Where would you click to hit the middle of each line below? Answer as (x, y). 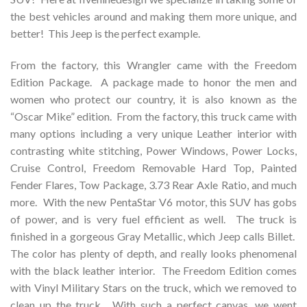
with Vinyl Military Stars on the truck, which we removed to (153, 287)
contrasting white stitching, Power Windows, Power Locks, (153, 150)
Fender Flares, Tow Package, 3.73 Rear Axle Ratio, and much (153, 184)
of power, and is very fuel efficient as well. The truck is (153, 219)
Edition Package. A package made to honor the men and (153, 82)
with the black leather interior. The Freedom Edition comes (153, 270)
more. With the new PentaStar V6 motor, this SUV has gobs (153, 201)
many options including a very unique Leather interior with (153, 133)
